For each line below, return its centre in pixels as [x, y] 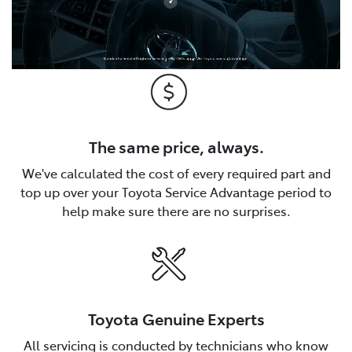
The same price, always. [176, 146]
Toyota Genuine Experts [176, 318]
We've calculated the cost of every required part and [176, 172]
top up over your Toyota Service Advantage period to [176, 191]
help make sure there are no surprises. [176, 210]
